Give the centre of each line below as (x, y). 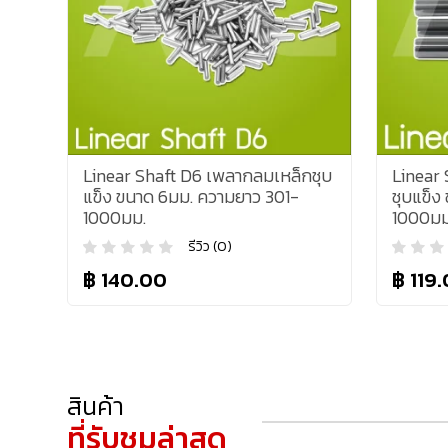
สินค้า (96, 405)
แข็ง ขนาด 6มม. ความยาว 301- (191, 196)
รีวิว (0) (210, 247)
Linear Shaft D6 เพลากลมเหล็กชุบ (208, 175)
